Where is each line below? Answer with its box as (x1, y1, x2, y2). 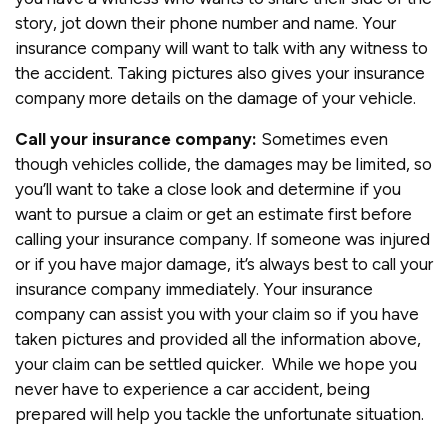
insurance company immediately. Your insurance (15, 278, 373, 299)
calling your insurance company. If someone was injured (15, 228, 430, 249)
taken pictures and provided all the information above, (15, 328, 421, 349)
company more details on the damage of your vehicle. (15, 87, 420, 108)
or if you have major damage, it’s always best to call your (15, 253, 433, 274)
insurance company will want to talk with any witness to (15, 37, 428, 58)
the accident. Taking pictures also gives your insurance (15, 62, 425, 83)
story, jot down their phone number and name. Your (15, 12, 396, 33)
